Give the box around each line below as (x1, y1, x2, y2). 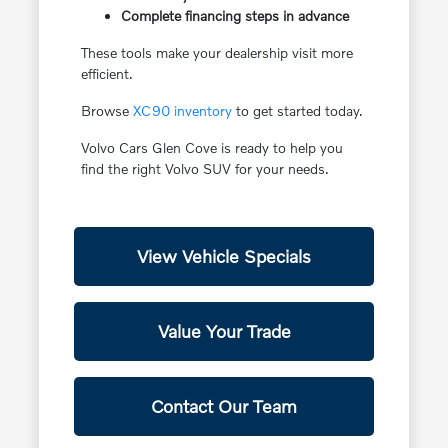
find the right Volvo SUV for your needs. (80, 160, 329, 178)
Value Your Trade (157, 320, 291, 343)
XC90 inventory (132, 102, 232, 120)
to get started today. (231, 102, 363, 120)
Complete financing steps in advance (120, 7, 349, 25)
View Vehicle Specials (137, 245, 311, 268)
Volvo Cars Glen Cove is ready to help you (80, 139, 343, 157)
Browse (80, 102, 133, 120)
